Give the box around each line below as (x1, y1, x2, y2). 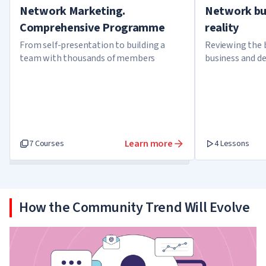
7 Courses (29, 138, 64, 150)
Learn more (124, 137, 173, 150)
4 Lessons (214, 138, 249, 150)
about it (205, 65, 237, 78)
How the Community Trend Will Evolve (19, 197, 250, 218)
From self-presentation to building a (20, 39, 166, 52)
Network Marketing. (20, 3, 125, 20)
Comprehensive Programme (20, 20, 165, 36)
